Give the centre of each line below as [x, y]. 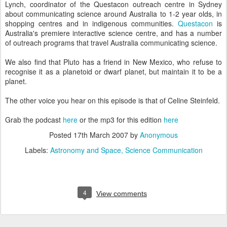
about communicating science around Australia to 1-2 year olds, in [113, 14]
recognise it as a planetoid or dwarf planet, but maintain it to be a [113, 71]
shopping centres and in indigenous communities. [91, 23]
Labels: [37, 150]
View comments [122, 194]
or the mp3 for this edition [121, 120]
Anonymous [159, 135]
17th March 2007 [101, 135]
